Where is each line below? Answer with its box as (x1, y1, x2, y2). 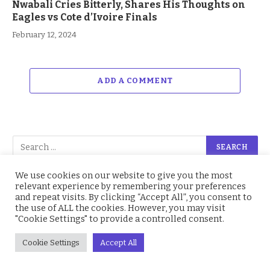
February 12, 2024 (12, 30, 77, 40)
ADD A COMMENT (97, 76, 173, 86)
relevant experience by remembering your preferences (15, 181, 246, 192)
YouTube (169, 220, 199, 229)
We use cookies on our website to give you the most (15, 170, 233, 181)
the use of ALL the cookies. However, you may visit (15, 202, 225, 213)
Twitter (169, 192, 195, 201)
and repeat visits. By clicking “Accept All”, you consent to (15, 192, 252, 202)
